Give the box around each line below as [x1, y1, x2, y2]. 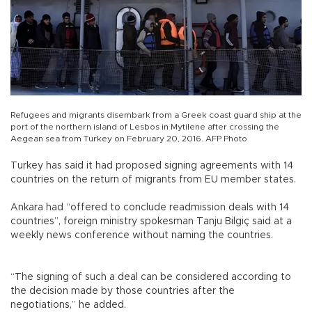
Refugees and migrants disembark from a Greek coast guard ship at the [10, 110, 302, 119]
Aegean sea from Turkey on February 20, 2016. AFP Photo [10, 134, 247, 143]
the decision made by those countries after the [10, 286, 235, 296]
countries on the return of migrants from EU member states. [10, 174, 296, 185]
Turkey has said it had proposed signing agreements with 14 [10, 160, 293, 171]
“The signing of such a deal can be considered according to [10, 272, 291, 282]
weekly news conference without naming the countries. [10, 230, 279, 240]
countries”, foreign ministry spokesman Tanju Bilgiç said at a [10, 216, 292, 226]
